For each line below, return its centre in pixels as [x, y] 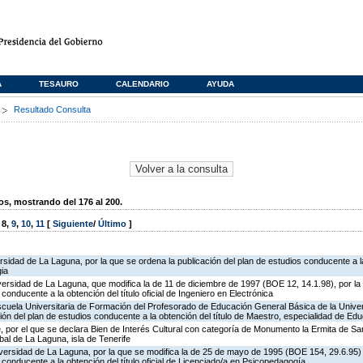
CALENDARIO [143, 84]
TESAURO [59, 84]
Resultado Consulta [52, 109]
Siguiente [73, 224]
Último [113, 224]
